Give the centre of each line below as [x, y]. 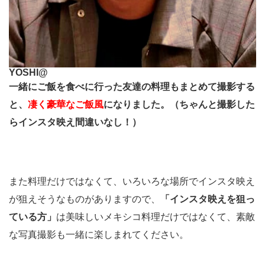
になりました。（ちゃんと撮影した [179, 104]
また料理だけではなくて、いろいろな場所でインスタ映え [132, 181]
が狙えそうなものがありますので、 [85, 199]
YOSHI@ [28, 72]
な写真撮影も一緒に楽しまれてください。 [99, 234]
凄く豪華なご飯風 [66, 104]
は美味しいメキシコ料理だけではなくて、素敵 [156, 216]
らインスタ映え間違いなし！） [75, 122]
